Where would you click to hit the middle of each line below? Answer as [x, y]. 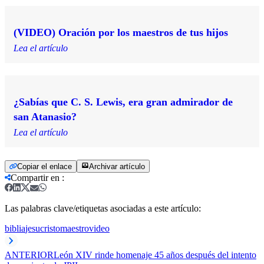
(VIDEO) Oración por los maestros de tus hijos [121, 32]
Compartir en [35, 177]
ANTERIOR [29, 255]
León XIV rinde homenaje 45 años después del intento [155, 255]
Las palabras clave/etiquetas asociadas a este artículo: [103, 208]
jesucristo [43, 228]
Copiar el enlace [44, 166]
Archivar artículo [117, 166]
